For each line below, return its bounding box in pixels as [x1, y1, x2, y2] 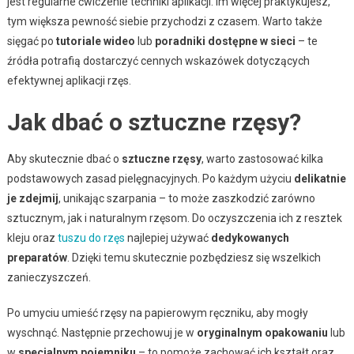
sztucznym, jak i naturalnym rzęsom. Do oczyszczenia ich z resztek [6, 211, 342, 224]
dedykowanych [210, 231, 289, 244]
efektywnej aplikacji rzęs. [6, 73, 131, 87]
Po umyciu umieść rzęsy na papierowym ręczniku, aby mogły [6, 306, 308, 319]
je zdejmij [6, 191, 58, 205]
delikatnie [293, 171, 346, 185]
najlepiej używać [124, 231, 211, 244]
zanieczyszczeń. [6, 270, 91, 284]
